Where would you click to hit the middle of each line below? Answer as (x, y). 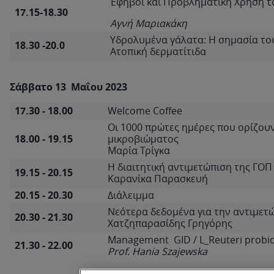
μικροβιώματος (143, 139)
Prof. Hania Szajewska (157, 251)
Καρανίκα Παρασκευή (158, 179)
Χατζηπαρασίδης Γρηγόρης (170, 223)
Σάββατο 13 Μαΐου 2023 (68, 87)
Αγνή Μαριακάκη (149, 23)
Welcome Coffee (145, 111)
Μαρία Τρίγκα (139, 150)
